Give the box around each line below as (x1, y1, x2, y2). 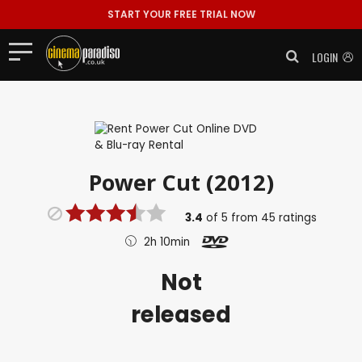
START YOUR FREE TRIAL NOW (107, 7, 255, 21)
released (131, 299, 231, 330)
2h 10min (144, 234, 190, 250)
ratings (276, 210, 318, 225)
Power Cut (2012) (88, 167, 274, 197)
